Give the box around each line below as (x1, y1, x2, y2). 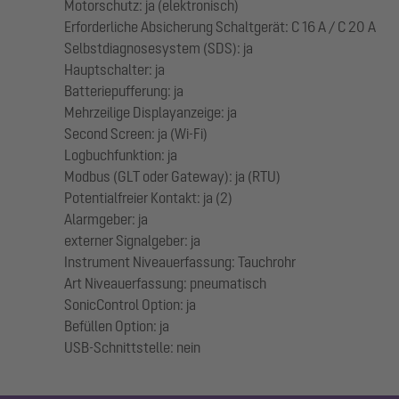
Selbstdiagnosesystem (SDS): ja (64, 40, 253, 57)
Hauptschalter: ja (64, 61, 165, 78)
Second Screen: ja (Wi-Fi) (64, 126, 208, 142)
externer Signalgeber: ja (64, 232, 200, 249)
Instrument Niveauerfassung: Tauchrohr (64, 254, 296, 271)
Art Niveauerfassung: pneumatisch (64, 275, 266, 292)
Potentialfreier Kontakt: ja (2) (64, 190, 232, 207)
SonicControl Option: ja (64, 297, 196, 313)
